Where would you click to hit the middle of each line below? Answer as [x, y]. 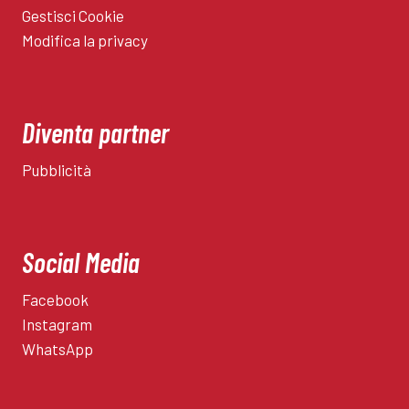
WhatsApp [58, 349]
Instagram [57, 325]
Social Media [81, 262]
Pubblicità [57, 170]
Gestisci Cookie [73, 16]
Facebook [55, 300]
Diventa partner [95, 133]
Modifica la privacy [85, 41]
